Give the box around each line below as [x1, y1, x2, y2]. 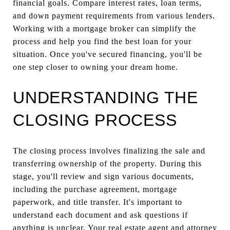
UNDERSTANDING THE [13, 88, 198, 107]
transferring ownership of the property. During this [13, 159, 202, 168]
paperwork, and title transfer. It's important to [13, 197, 182, 206]
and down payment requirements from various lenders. [13, 11, 215, 20]
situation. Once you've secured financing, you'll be [13, 49, 202, 59]
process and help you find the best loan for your [13, 36, 191, 46]
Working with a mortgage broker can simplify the [13, 24, 196, 33]
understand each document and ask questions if [13, 210, 188, 219]
